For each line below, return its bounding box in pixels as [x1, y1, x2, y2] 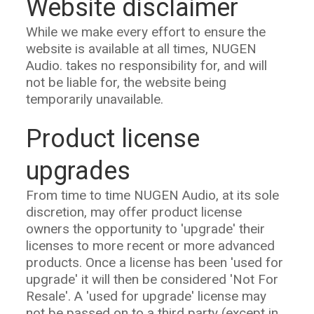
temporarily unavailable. [26, 91, 163, 107]
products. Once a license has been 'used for [26, 254, 283, 271]
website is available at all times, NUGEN [26, 41, 257, 57]
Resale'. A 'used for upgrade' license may [26, 288, 266, 304]
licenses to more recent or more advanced [26, 238, 275, 254]
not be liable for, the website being [26, 74, 226, 90]
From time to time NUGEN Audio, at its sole [26, 187, 279, 203]
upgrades [26, 156, 130, 186]
